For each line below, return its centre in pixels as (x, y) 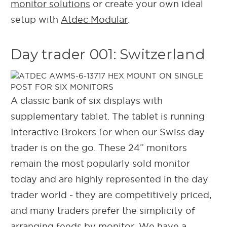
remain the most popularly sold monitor (100, 163)
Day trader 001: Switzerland (108, 54)
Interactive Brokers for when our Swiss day (108, 132)
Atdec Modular (94, 19)
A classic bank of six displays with (87, 100)
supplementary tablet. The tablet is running (108, 116)
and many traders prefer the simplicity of (103, 210)
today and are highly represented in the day (109, 179)
